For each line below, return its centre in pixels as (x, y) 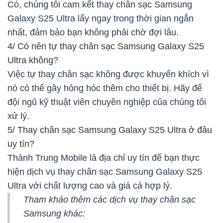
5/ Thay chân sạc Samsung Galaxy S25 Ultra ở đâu (110, 130)
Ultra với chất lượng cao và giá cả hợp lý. (90, 185)
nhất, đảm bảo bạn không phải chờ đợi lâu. (93, 32)
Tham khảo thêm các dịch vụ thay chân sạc (110, 199)
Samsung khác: (54, 213)
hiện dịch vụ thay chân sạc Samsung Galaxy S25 (105, 171)
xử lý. (18, 116)
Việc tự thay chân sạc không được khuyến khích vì (108, 74)
